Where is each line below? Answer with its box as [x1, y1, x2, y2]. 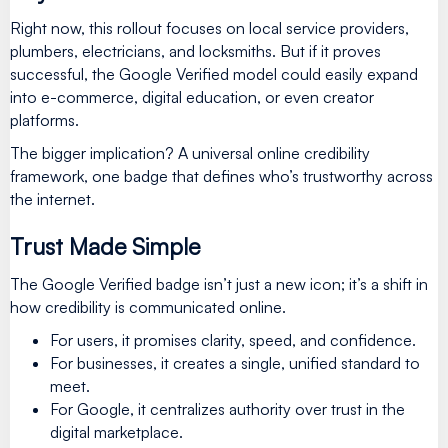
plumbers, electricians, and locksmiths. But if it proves [10, 40, 381, 61]
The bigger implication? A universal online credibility [10, 142, 370, 163]
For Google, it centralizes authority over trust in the [50, 398, 405, 419]
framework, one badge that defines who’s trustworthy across [10, 165, 433, 186]
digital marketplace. [50, 421, 183, 442]
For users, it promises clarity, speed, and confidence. [50, 329, 416, 350]
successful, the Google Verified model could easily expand [10, 63, 418, 84]
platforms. [10, 109, 79, 130]
